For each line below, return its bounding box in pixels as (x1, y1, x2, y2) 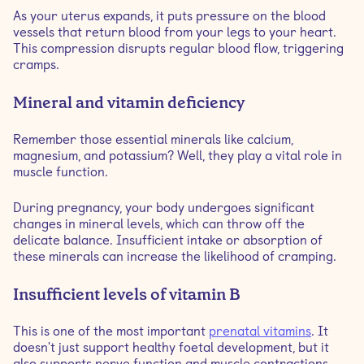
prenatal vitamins (209, 323, 311, 339)
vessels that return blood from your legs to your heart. (13, 24, 336, 40)
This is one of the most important (13, 323, 209, 339)
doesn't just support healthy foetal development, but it (13, 340, 329, 355)
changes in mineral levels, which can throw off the (13, 216, 305, 232)
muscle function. (13, 164, 108, 180)
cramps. (13, 57, 59, 72)
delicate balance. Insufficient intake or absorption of (13, 232, 323, 248)
